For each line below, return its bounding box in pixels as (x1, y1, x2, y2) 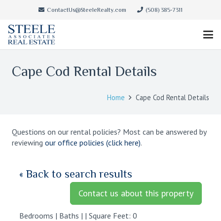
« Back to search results (19, 168, 132, 180)
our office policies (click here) (45, 138, 141, 147)
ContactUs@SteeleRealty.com (46, 6, 126, 13)
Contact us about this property (78, 187, 193, 199)
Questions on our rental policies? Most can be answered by (12, 127, 206, 137)
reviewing (12, 138, 45, 147)
